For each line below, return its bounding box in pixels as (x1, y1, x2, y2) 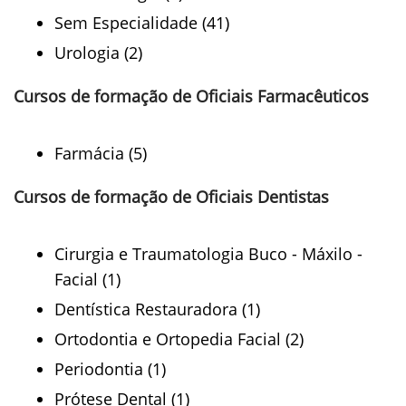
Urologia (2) (54, 42, 142, 63)
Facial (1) (54, 268, 121, 290)
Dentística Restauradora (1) (54, 298, 260, 320)
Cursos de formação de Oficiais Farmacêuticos (14, 85, 369, 107)
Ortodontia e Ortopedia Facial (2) (54, 328, 304, 350)
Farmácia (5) (54, 142, 147, 164)
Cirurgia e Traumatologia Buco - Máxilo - (54, 243, 362, 265)
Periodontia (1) (54, 358, 166, 380)
